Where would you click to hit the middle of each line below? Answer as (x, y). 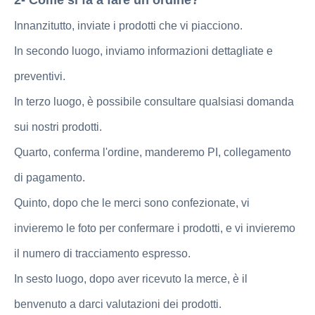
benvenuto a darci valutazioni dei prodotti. (118, 304)
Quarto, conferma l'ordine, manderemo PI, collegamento (153, 152)
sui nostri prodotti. (58, 127)
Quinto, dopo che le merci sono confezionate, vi (132, 202)
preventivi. (40, 76)
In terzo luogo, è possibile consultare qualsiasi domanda (154, 101)
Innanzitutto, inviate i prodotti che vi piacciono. (128, 25)
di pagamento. (50, 177)
